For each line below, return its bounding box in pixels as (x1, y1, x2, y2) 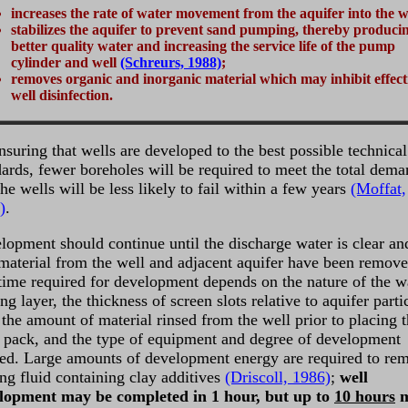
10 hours (334, 387, 395, 406)
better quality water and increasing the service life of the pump (11, 37, 395, 54)
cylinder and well (11, 54, 120, 70)
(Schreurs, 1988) (120, 54, 221, 70)
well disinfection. (11, 87, 113, 103)
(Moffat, (351, 179, 406, 199)
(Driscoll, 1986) (225, 368, 331, 387)
